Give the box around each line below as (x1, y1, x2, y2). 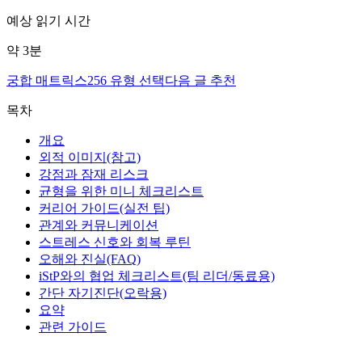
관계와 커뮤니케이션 (39, 217, 158, 232)
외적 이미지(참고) (39, 149, 141, 164)
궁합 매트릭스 (6, 73, 87, 87)
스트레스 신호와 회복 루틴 (39, 234, 191, 249)
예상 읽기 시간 (6, 13, 90, 27)
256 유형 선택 (87, 73, 165, 87)
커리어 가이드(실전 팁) (39, 200, 170, 215)
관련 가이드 (39, 319, 107, 334)
